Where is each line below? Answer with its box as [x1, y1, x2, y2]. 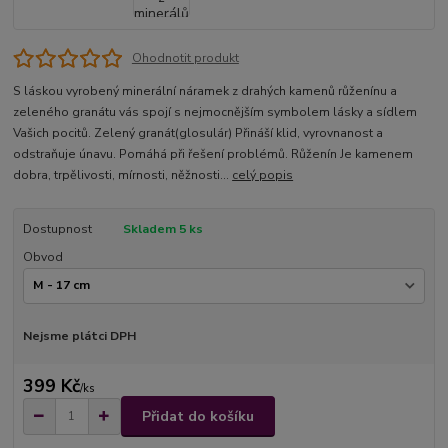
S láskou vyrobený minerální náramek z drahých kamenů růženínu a [13, 83, 398, 100]
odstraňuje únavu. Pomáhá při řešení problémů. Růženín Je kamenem [13, 146, 414, 163]
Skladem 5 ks [122, 221, 203, 238]
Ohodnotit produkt [131, 49, 239, 66]
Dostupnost [22, 221, 92, 238]
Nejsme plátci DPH [22, 327, 136, 344]
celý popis [232, 167, 294, 184]
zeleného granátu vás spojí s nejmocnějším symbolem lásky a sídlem [13, 104, 418, 121]
